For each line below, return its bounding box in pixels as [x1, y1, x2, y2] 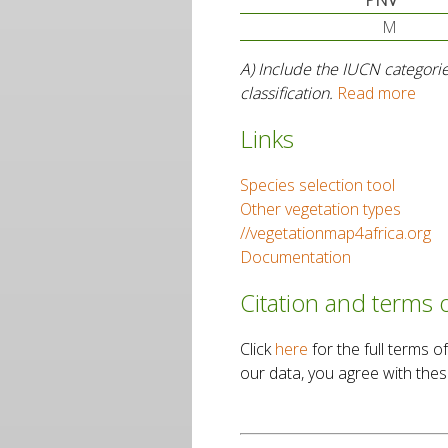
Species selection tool [240, 173, 395, 196]
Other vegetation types [240, 197, 401, 220]
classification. [240, 82, 337, 104]
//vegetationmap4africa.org [240, 221, 431, 244]
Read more [337, 82, 416, 104]
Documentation [240, 245, 351, 268]
